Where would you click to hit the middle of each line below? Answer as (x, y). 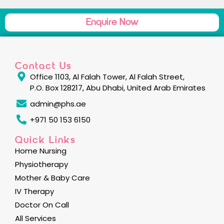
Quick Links (45, 140)
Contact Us (43, 66)
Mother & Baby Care (52, 178)
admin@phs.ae (58, 104)
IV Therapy (34, 191)
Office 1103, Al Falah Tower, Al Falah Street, (107, 77)
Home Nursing (41, 151)
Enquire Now (112, 22)
